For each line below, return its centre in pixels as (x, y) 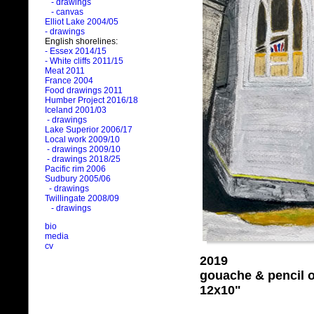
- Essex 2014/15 (76, 52)
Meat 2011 (65, 71)
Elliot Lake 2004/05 (82, 22)
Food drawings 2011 (84, 91)
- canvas (65, 12)
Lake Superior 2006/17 (89, 130)
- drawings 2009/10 (84, 150)
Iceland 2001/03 (76, 110)
